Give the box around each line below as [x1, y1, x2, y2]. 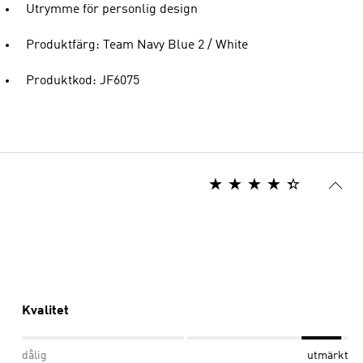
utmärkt [307, 350, 348, 361]
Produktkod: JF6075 [26, 75, 139, 88]
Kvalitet [22, 305, 69, 318]
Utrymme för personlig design [26, 3, 198, 16]
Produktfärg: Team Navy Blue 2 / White [26, 39, 248, 52]
